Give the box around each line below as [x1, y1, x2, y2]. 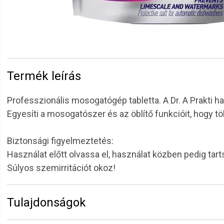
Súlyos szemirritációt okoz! [7, 162, 115, 173]
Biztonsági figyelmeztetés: [7, 135, 113, 146]
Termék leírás [7, 69, 81, 83]
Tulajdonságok [7, 195, 86, 209]
